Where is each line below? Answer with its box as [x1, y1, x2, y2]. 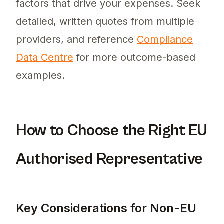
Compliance [137, 33, 193, 46]
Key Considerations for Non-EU [16, 201, 196, 216]
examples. [16, 69, 65, 82]
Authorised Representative [16, 150, 203, 169]
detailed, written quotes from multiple [16, 15, 194, 28]
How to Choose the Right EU [16, 121, 207, 140]
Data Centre [16, 51, 73, 64]
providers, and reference [16, 33, 137, 46]
